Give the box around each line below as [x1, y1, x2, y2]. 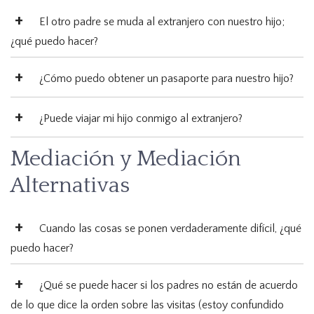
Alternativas [11, 173, 130, 198]
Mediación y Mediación [11, 146, 241, 172]
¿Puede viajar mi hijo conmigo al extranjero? [39, 112, 243, 125]
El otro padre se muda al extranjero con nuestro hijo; [39, 15, 285, 29]
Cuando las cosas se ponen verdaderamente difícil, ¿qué [39, 222, 301, 235]
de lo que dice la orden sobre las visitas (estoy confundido [11, 299, 284, 312]
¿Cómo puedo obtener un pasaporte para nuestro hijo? [39, 72, 294, 86]
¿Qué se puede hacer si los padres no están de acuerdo [39, 279, 298, 292]
